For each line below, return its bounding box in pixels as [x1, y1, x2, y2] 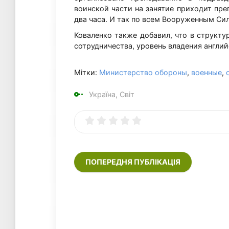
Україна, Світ [89, 89, 134, 99]
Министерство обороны [99, 68, 187, 77]
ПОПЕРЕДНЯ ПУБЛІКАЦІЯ [85, 157, 180, 167]
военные [191, 68, 222, 77]
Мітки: [74, 68, 99, 77]
